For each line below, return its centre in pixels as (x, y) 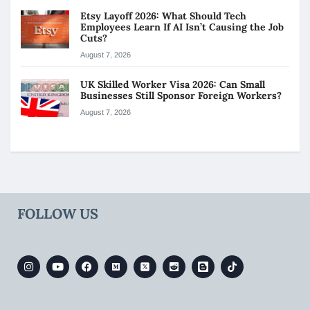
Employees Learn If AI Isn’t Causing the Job (182, 27)
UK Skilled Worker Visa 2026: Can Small (173, 84)
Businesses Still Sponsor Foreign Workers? (182, 95)
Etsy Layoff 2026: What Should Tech (163, 16)
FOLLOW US (58, 213)
